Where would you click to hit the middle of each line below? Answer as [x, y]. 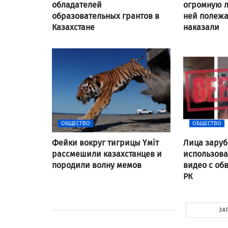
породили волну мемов [97, 165]
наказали [202, 27]
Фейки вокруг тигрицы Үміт [105, 142]
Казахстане [73, 27]
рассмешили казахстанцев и [107, 154]
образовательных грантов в [106, 16]
